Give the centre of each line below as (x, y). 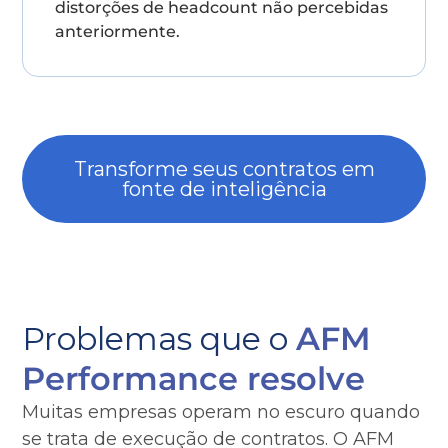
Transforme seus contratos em (224, 169)
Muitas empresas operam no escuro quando (221, 412)
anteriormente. (118, 31)
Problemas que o (159, 338)
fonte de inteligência (224, 189)
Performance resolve (194, 378)
